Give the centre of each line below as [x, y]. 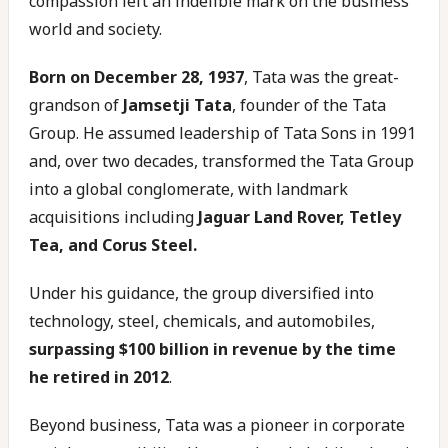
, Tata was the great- [321, 77]
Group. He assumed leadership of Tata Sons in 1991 [222, 133]
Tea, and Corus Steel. [113, 245]
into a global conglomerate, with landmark [188, 189]
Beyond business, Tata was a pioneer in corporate [217, 425]
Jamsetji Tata [177, 105]
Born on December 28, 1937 [136, 77]
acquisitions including [113, 217]
